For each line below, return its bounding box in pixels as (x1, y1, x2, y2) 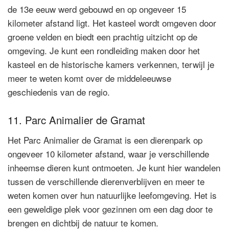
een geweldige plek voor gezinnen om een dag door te (8, 202, 213, 215)
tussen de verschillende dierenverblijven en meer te (8, 174, 204, 188)
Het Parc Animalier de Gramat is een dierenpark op (8, 133, 202, 146)
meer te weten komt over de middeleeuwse (8, 71, 171, 84)
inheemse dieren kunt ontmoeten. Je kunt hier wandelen (8, 161, 220, 174)
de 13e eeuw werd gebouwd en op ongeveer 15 (8, 2, 186, 15)
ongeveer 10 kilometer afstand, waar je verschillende (8, 147, 209, 160)
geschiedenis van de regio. (8, 85, 110, 98)
